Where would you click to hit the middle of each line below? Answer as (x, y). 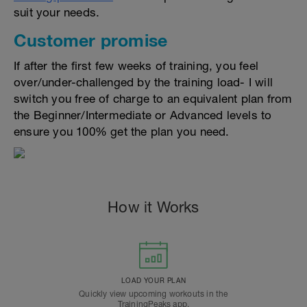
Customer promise (91, 40)
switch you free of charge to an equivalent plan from (153, 99)
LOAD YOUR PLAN (153, 280)
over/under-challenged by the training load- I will (144, 82)
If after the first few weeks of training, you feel (136, 66)
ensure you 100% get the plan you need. (122, 132)
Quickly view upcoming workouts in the (153, 294)
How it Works (153, 207)
